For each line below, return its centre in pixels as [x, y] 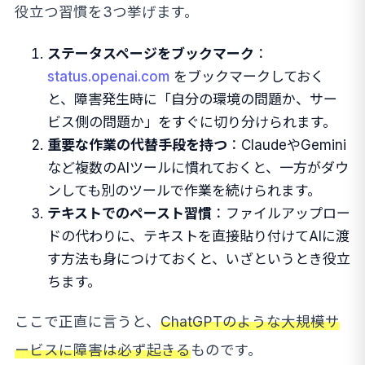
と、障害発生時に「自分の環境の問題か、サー [192, 100]
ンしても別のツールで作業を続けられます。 [184, 191]
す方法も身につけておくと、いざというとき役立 [199, 259]
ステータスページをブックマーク [151, 54]
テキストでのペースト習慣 [130, 214]
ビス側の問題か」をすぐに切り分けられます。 [192, 123]
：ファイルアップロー [281, 214]
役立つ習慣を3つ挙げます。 [107, 12]
